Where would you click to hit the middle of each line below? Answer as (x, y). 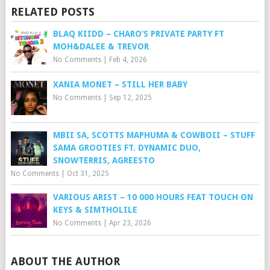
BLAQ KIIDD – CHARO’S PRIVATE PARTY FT (138, 34)
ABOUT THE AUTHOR (65, 262)
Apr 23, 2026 (130, 223)
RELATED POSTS (52, 12)
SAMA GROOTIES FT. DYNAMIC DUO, (127, 148)
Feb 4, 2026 (128, 60)
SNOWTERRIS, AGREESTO (104, 161)
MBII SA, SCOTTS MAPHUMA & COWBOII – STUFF (154, 135)
